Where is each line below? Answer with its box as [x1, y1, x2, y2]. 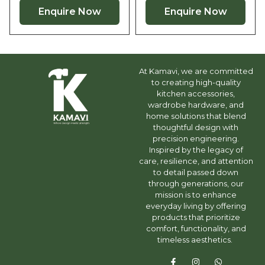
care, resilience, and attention [138, 156, 253, 166]
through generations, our [148, 178, 244, 188]
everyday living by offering [146, 201, 246, 211]
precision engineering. [153, 133, 239, 143]
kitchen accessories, [157, 88, 235, 98]
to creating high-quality [151, 77, 241, 87]
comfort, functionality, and [146, 223, 246, 233]
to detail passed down [153, 167, 238, 177]
